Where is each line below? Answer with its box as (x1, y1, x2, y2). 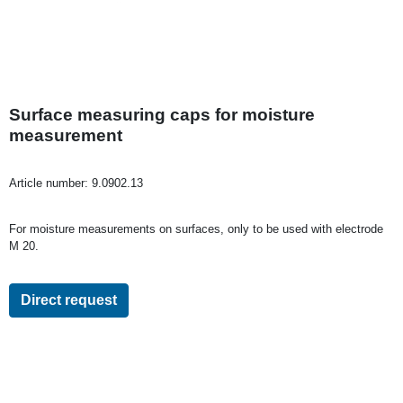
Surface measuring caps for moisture (9, 104, 315, 124)
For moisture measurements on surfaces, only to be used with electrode (9, 221, 383, 236)
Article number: (9, 175, 92, 190)
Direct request (21, 291, 117, 308)
